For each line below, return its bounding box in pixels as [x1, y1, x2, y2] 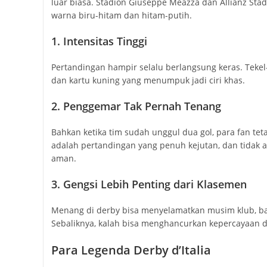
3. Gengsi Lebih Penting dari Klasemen [51, 177, 247, 192]
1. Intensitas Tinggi [51, 34, 147, 49]
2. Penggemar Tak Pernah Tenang [51, 99, 221, 114]
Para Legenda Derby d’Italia [51, 242, 211, 259]
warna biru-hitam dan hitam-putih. [51, 10, 192, 21]
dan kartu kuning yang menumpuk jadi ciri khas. [51, 74, 245, 86]
